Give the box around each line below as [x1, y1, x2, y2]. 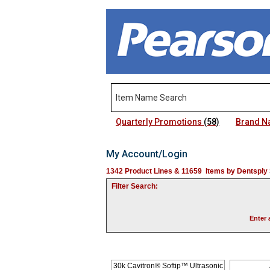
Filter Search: [111, 182, 158, 190]
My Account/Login [106, 148, 187, 160]
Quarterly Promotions [116, 117, 204, 127]
